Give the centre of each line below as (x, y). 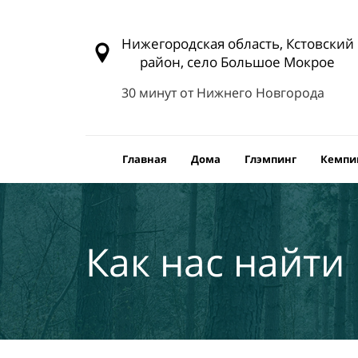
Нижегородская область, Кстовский (237, 44)
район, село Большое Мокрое (238, 62)
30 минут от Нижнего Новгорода (223, 93)
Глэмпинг (270, 159)
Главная (145, 159)
